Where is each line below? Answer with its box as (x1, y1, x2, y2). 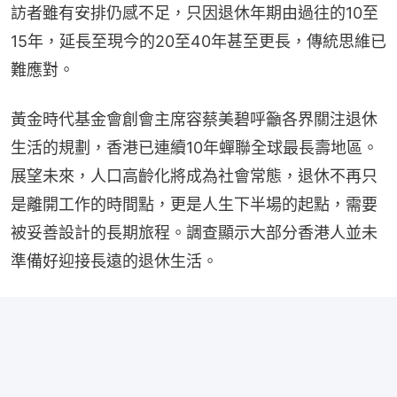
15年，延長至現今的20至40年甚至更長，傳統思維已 (11, 31, 386, 51)
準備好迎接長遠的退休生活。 (11, 251, 218, 270)
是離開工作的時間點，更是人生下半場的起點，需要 (11, 194, 378, 214)
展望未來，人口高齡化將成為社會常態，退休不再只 (11, 166, 378, 185)
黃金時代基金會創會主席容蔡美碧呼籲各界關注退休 (11, 109, 378, 128)
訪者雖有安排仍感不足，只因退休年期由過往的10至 (11, 3, 378, 22)
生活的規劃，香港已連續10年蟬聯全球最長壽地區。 (11, 137, 378, 157)
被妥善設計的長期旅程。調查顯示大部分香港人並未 (11, 222, 378, 242)
